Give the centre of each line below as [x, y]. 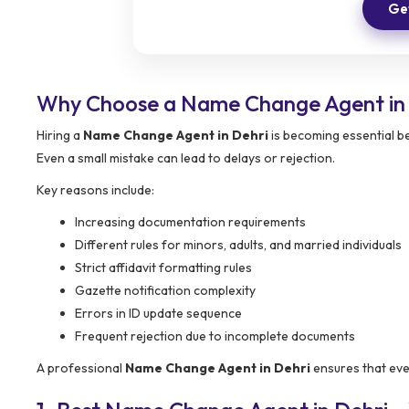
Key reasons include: [95, 189]
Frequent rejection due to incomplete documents [215, 336]
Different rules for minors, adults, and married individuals [238, 244]
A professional [81, 367]
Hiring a [60, 135]
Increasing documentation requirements [190, 221]
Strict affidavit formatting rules [163, 267]
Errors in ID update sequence [158, 313]
